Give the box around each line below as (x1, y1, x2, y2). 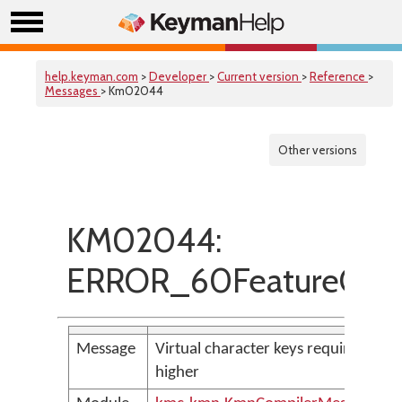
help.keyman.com (45, 69, 138, 83)
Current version (217, 69, 301, 83)
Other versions (278, 143, 357, 157)
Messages (45, 83, 100, 98)
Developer (149, 69, 209, 83)
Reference (310, 69, 368, 83)
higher (155, 364, 199, 381)
